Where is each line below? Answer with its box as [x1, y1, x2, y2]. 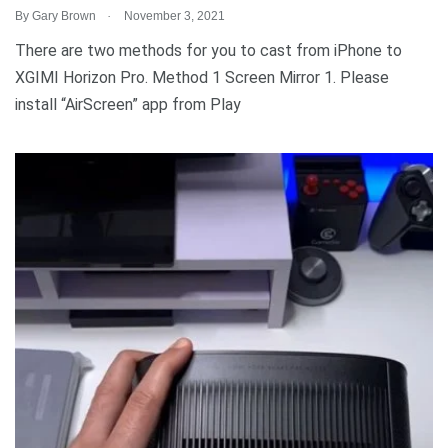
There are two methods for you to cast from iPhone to [15, 40, 402, 60]
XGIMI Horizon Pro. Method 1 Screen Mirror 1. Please [15, 67, 389, 87]
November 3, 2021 [121, 8, 225, 23]
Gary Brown [32, 8, 96, 23]
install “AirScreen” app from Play [15, 94, 241, 114]
